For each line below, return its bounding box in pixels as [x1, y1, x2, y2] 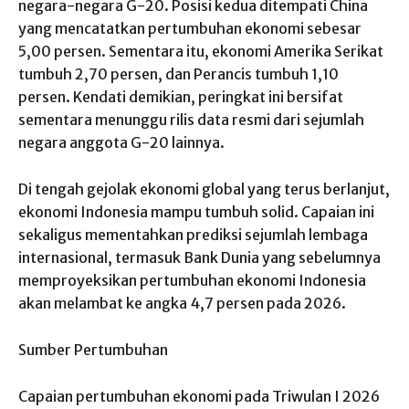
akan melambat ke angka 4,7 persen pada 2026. [18, 293, 346, 312]
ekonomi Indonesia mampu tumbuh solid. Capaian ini [18, 202, 374, 221]
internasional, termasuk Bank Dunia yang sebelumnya [18, 247, 381, 267]
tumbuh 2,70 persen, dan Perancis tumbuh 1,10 [18, 64, 339, 83]
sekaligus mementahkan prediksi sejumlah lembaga [18, 225, 368, 244]
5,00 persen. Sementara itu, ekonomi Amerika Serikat [18, 41, 383, 60]
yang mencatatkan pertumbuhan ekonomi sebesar [18, 18, 362, 37]
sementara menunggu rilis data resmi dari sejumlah [18, 110, 364, 129]
